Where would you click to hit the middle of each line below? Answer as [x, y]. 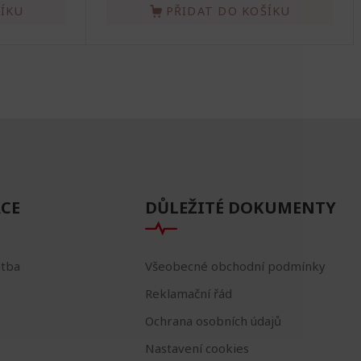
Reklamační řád [188, 294]
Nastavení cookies [197, 349]
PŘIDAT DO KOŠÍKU [228, 11]
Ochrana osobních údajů [213, 321]
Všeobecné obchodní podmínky [235, 266]
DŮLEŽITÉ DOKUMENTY [240, 208]
